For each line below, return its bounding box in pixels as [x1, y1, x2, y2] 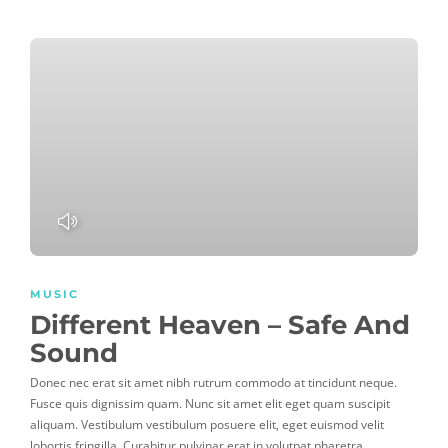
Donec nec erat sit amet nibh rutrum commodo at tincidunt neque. [30, 374, 397, 392]
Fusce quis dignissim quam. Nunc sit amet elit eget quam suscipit [30, 395, 390, 413]
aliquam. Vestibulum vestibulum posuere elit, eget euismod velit [30, 416, 384, 434]
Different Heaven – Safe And [30, 309, 410, 342]
